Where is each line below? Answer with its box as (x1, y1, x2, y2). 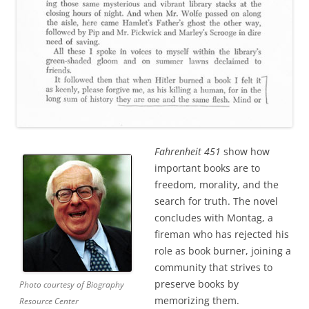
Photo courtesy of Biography (19, 278, 124, 290)
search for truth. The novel (154, 194, 278, 208)
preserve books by (154, 277, 239, 290)
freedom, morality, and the (154, 177, 279, 191)
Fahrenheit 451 (154, 144, 221, 158)
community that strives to (154, 260, 272, 274)
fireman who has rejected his (154, 227, 289, 241)
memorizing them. (154, 293, 239, 307)
